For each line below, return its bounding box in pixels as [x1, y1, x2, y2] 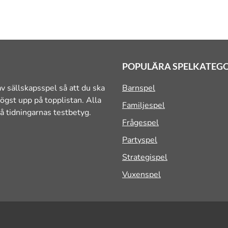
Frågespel [122, 117, 159, 128]
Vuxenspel [122, 169, 161, 180]
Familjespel [122, 100, 165, 111]
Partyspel [122, 134, 157, 146]
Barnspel [122, 82, 155, 94]
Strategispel [122, 152, 167, 163]
